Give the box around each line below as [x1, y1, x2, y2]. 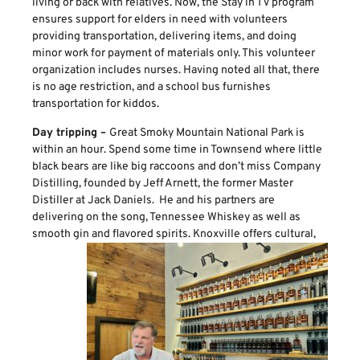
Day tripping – [32, 125, 109, 140]
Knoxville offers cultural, [190, 227, 316, 241]
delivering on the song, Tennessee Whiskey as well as [32, 210, 301, 224]
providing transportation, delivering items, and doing [32, 30, 297, 44]
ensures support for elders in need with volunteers [32, 13, 288, 27]
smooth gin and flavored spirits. [32, 227, 190, 241]
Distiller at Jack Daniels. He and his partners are [32, 193, 275, 207]
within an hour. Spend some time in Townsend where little [32, 142, 322, 157]
